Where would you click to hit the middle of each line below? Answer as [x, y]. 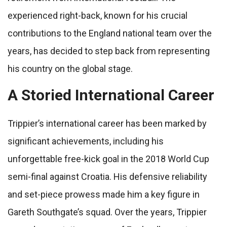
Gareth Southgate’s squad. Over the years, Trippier [107, 212]
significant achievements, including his [86, 141]
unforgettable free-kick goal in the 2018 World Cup [108, 159]
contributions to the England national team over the [110, 33]
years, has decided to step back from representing [109, 51]
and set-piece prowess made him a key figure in [104, 195]
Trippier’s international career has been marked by [107, 124]
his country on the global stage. [70, 69]
